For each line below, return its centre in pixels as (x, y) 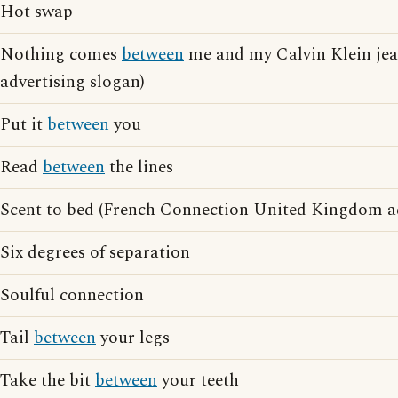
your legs (133, 338)
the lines (139, 167)
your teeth (198, 381)
